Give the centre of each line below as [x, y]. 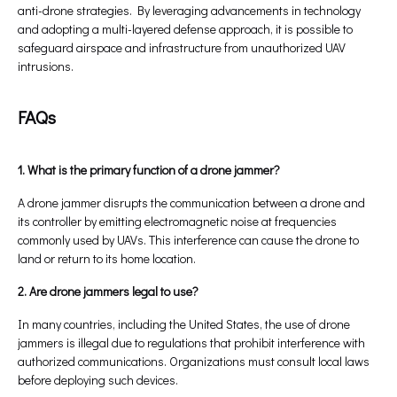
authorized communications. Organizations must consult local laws [194, 362]
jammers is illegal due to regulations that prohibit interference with [191, 343]
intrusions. [46, 66]
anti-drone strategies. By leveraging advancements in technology [189, 11]
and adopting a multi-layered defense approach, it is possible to [185, 29]
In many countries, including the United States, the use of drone [184, 324]
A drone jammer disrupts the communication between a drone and [191, 203]
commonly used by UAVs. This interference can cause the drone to [188, 240]
